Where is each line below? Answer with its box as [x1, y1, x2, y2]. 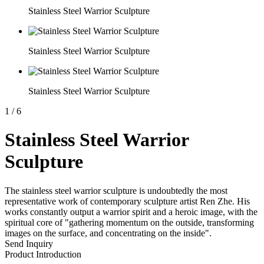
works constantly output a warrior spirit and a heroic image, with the [5, 206, 258, 217]
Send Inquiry [5, 238, 53, 249]
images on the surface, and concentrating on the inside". [5, 227, 212, 238]
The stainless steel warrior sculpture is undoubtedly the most [5, 185, 227, 196]
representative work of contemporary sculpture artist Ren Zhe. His [5, 196, 250, 206]
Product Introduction [5, 249, 81, 259]
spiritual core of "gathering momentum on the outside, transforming [5, 217, 254, 227]
